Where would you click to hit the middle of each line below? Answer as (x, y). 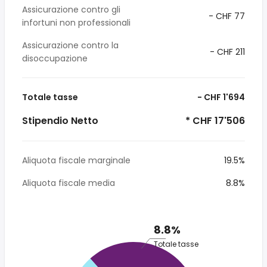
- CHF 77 (226, 16)
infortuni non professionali (76, 23)
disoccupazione (55, 58)
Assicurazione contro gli (71, 10)
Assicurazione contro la (70, 45)
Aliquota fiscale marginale (76, 160)
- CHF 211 (226, 52)
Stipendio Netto (60, 121)
